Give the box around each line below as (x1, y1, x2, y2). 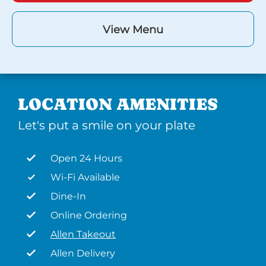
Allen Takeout (50, 229, 116, 240)
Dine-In (50, 191, 86, 202)
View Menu (103, 23, 163, 36)
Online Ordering (50, 210, 127, 221)
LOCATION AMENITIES (18, 94, 218, 113)
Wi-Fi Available (50, 172, 120, 183)
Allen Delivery (50, 248, 115, 259)
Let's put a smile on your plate (18, 118, 195, 132)
